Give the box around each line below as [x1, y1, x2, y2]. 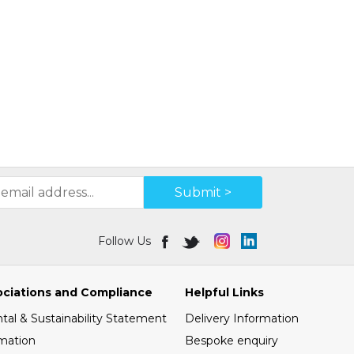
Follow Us [97, 234, 151, 248]
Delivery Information [185, 311, 299, 326]
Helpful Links [185, 285, 264, 299]
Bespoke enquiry [185, 333, 278, 348]
